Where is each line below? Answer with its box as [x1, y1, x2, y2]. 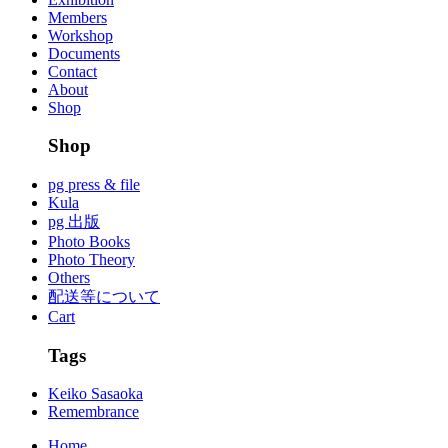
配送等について [48, 287, 160, 305]
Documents [48, 44, 120, 62]
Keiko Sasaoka [48, 385, 143, 403]
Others [48, 268, 90, 286]
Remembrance [48, 403, 139, 421]
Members [48, 8, 107, 26]
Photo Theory [48, 250, 135, 268]
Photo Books [48, 232, 130, 250]
